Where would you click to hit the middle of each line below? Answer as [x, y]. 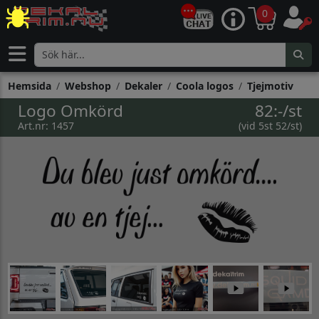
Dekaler [143, 86]
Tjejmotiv [270, 86]
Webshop [88, 86]
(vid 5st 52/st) [270, 125]
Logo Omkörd [70, 110]
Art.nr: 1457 [46, 125]
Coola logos [204, 86]
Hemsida [29, 86]
